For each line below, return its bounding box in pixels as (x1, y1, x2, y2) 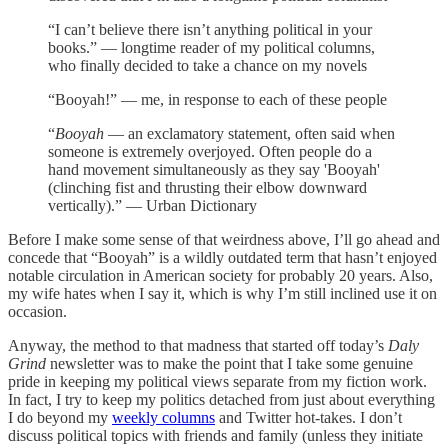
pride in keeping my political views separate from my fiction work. (8, 372, 427, 390)
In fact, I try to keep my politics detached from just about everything (8, 390, 435, 408)
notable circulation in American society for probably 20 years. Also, (8, 266, 433, 284)
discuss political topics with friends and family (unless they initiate (8, 426, 423, 444)
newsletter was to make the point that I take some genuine (46, 354, 413, 372)
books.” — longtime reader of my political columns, (48, 38, 375, 56)
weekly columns (112, 408, 215, 426)
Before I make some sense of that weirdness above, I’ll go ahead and (8, 230, 440, 248)
